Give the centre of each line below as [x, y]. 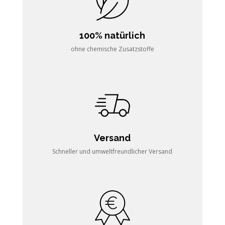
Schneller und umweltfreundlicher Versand [113, 152]
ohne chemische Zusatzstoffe [112, 49]
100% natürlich [113, 36]
